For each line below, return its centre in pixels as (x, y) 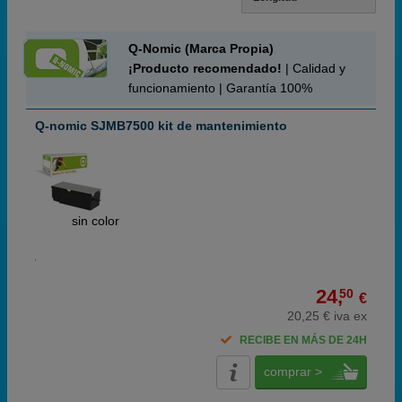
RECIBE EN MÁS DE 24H (303, 340)
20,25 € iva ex (327, 316)
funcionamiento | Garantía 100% (220, 88)
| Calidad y (314, 68)
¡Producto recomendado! (205, 68)
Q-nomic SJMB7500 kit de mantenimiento (161, 126)
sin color (96, 221)
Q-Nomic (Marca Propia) (201, 48)
